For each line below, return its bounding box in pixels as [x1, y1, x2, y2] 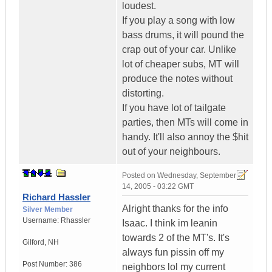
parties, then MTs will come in [122, 117, 248, 128]
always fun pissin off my [122, 247, 224, 258]
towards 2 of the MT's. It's [122, 233, 229, 243]
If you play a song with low [122, 15, 235, 26]
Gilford [22, 238, 44, 247]
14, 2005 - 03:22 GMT [122, 182, 194, 191]
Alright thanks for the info [122, 203, 228, 214]
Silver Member [22, 205, 73, 214]
